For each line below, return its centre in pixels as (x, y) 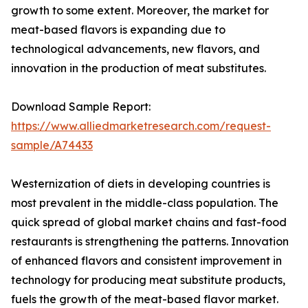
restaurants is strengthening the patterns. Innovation (150, 242)
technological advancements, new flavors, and (135, 49)
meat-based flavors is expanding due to (118, 30)
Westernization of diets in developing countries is (141, 184)
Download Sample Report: (81, 107)
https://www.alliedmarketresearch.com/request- (141, 126)
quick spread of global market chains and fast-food (149, 222)
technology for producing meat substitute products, (148, 280)
